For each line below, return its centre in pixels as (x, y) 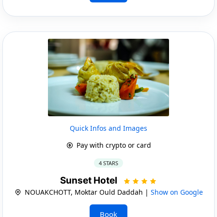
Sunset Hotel (90, 180)
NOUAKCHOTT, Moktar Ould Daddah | (86, 192)
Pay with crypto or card (113, 145)
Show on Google (177, 192)
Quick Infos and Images (108, 128)
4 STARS (108, 163)
